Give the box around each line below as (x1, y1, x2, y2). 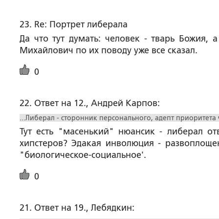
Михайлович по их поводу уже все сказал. (20, 45, 197, 55)
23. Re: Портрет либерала (20, 20, 128, 29)
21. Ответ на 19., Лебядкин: (20, 203, 134, 213)
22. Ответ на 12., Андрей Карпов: (20, 98, 160, 108)
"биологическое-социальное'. (20, 150, 146, 160)
